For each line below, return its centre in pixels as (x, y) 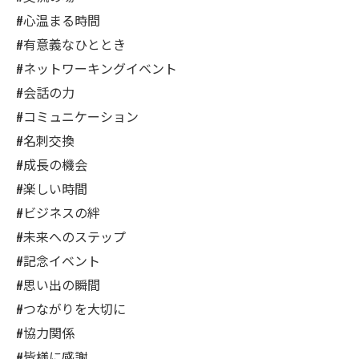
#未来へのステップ (71, 236)
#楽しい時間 (52, 188)
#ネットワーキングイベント (97, 68)
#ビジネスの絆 (58, 212)
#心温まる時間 (58, 20)
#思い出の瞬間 (58, 284)
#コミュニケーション (77, 116)
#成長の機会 (52, 164)
